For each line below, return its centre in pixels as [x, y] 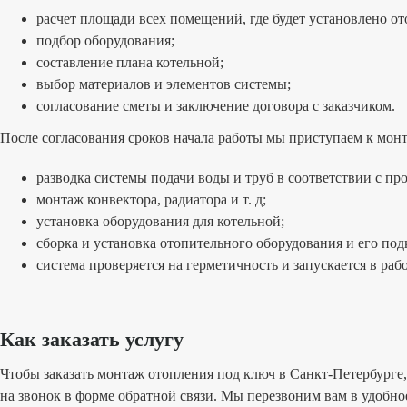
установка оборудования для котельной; [160, 221]
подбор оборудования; [105, 40]
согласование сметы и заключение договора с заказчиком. [216, 106]
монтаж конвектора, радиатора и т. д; [151, 199]
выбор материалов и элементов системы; [164, 84]
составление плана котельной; [130, 62]
